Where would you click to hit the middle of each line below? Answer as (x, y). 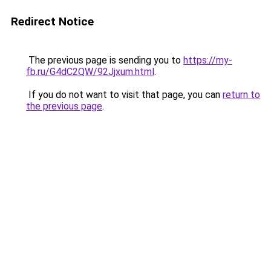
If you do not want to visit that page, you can (124, 95)
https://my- (208, 60)
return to (241, 95)
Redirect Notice (52, 21)
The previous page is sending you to (105, 60)
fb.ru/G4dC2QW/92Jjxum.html (90, 72)
